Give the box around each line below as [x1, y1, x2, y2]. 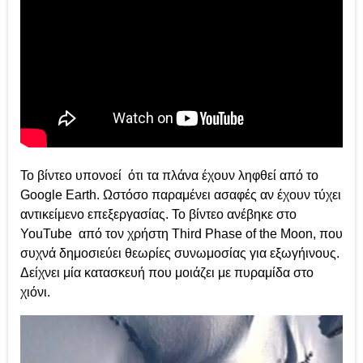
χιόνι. [20, 284, 50, 299]
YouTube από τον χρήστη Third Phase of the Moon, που [20, 226, 343, 241]
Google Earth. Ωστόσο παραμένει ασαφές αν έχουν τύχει [20, 187, 341, 202]
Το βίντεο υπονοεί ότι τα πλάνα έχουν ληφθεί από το [20, 168, 318, 182]
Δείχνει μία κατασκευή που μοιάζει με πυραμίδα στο [20, 265, 314, 280]
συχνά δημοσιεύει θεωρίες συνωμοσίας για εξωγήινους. [20, 246, 340, 260]
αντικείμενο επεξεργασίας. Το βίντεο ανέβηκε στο [20, 207, 297, 221]
